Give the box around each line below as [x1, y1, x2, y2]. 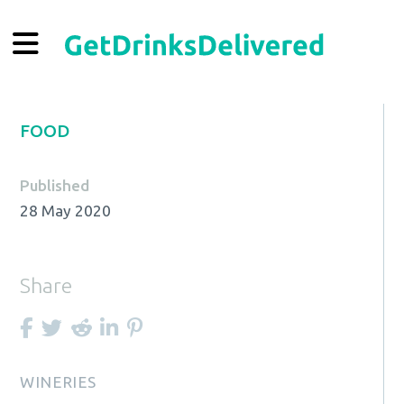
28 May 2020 [20, 202, 112, 220]
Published [20, 176, 90, 194]
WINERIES [20, 373, 97, 391]
